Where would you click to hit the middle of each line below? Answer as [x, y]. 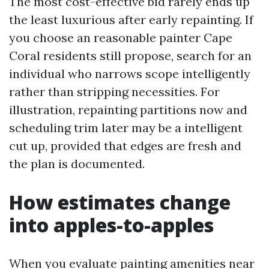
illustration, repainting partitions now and [128, 110]
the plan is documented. [77, 164]
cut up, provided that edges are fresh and [125, 146]
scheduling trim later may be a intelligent [126, 128]
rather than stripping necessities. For [114, 92]
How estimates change [120, 202]
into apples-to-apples [111, 225]
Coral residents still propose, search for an [130, 56]
